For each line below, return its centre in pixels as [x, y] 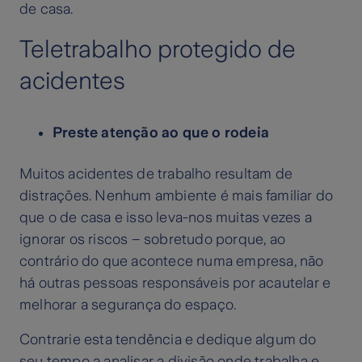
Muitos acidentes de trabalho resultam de [156, 174]
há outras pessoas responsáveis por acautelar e [175, 283]
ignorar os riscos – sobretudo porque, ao [153, 240]
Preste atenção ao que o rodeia [161, 133]
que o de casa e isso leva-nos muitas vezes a [166, 218]
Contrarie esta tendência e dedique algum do [168, 340]
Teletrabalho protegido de [158, 49]
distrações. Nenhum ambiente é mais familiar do [177, 196]
